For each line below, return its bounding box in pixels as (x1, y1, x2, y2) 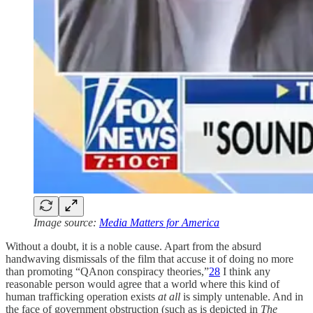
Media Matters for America (99, 216, 219, 228)
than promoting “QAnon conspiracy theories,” (6, 265, 209, 277)
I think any (220, 265, 270, 277)
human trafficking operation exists (6, 290, 158, 303)
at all (158, 290, 183, 303)
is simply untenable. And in (183, 290, 303, 303)
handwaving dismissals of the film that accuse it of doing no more (6, 252, 293, 265)
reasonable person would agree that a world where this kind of (6, 277, 279, 290)
